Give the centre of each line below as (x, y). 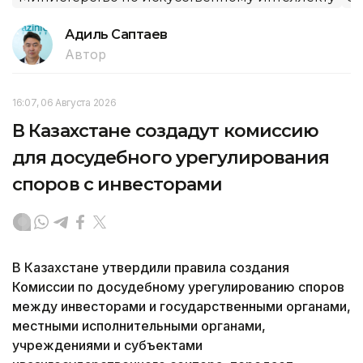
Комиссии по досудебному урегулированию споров (178, 286)
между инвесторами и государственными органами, (181, 306)
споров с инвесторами (117, 184)
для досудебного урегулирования (171, 157)
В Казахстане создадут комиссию (166, 130)
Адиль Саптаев (116, 34)
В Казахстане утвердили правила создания (151, 267)
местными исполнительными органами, (139, 325)
